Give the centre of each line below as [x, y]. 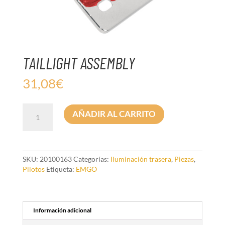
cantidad [33, 128]
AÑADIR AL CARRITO [114, 114]
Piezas [184, 159]
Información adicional [62, 210]
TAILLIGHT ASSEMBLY [79, 63]
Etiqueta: [61, 169]
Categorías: [92, 159]
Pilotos [33, 169]
